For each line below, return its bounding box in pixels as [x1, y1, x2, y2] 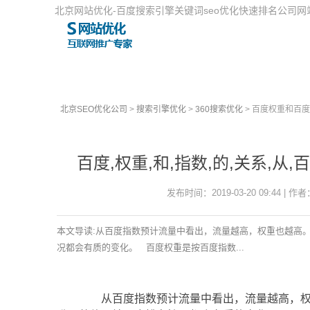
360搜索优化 [195, 104, 243, 114]
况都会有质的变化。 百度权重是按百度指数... [57, 241, 244, 253]
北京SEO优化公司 [60, 104, 127, 114]
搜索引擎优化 [136, 104, 186, 114]
